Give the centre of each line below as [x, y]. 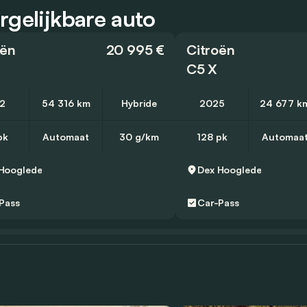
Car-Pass [218, 202]
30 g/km [139, 136]
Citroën [211, 49]
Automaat [66, 136]
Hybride [139, 103]
